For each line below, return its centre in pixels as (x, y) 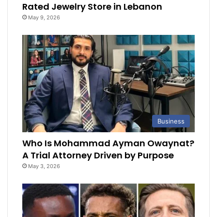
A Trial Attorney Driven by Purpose (98, 155)
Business (171, 121)
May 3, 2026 (44, 166)
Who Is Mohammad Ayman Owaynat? (108, 143)
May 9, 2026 (44, 18)
